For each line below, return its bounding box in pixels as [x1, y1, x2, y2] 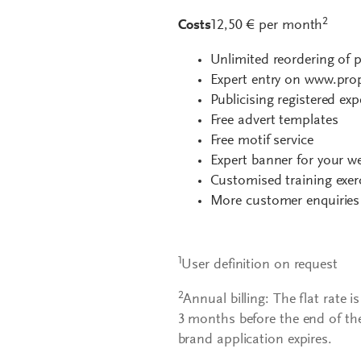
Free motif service [210, 134, 313, 149]
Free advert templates [210, 114, 338, 129]
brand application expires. [177, 333, 332, 348]
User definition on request [181, 258, 338, 273]
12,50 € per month [211, 19, 323, 34]
